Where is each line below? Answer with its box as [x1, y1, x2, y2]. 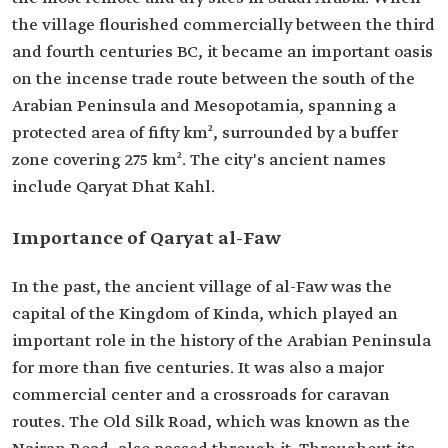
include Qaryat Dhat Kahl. [12, 177, 215, 198]
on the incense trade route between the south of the [12, 69, 415, 90]
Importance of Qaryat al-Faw [12, 227, 281, 251]
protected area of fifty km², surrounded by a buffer [12, 123, 398, 144]
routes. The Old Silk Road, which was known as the [12, 412, 410, 433]
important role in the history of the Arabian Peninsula [12, 331, 431, 352]
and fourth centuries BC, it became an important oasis [12, 42, 433, 63]
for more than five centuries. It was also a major [12, 358, 384, 379]
